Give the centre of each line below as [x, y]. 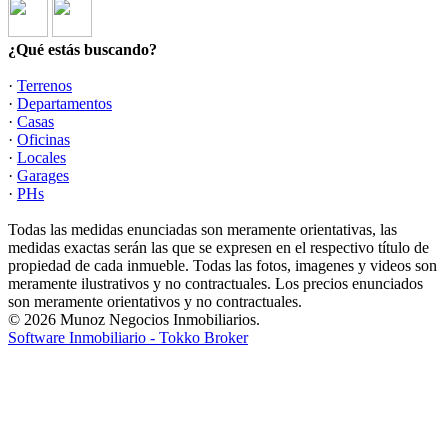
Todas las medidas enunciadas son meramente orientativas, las [202, 230]
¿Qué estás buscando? [82, 50]
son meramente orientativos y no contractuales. [155, 302]
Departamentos [64, 104]
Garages [43, 176]
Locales [41, 158]
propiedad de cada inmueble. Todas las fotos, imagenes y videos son [222, 266]
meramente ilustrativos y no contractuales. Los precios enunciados [215, 284]
